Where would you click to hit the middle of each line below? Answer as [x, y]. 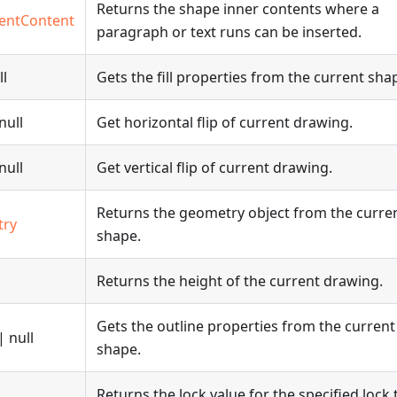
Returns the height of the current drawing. [240, 281]
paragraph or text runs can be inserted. [229, 32]
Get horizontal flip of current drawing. [225, 122]
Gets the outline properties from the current [246, 326]
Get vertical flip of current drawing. [214, 167]
